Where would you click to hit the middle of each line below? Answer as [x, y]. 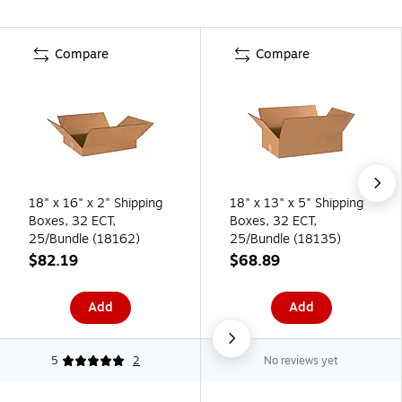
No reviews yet [301, 360]
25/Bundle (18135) [285, 239]
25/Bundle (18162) [84, 239]
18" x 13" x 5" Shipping [297, 203]
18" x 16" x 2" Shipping [96, 203]
